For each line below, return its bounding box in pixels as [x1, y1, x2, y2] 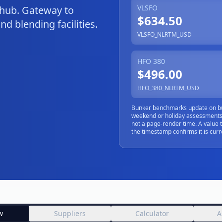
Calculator [135, 209, 169, 218]
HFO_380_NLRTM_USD [137, 84, 199, 92]
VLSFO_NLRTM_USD [137, 30, 192, 39]
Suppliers [54, 209, 86, 218]
